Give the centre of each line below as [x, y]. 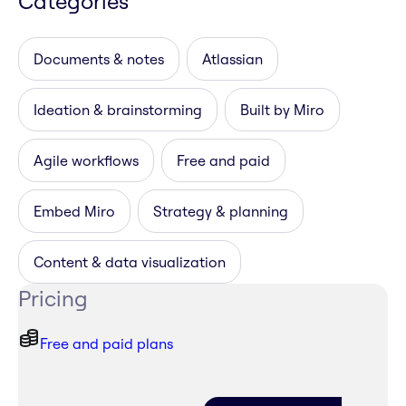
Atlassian [232, 59]
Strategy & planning [221, 212]
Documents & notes [99, 59]
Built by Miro [282, 110]
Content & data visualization [130, 262]
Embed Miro [74, 212]
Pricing [53, 299]
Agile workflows [86, 161]
